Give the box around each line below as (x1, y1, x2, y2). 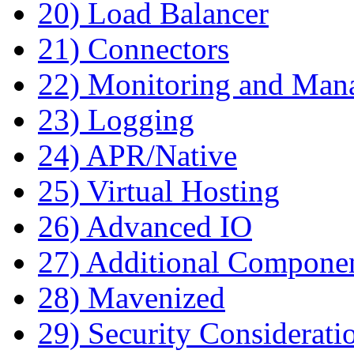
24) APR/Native (38, 137, 237, 172)
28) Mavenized (38, 280, 225, 314)
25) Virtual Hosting (38, 173, 280, 208)
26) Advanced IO (38, 209, 252, 243)
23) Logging (38, 102, 194, 137)
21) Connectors (38, 31, 229, 66)
